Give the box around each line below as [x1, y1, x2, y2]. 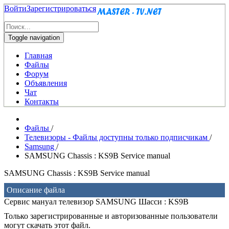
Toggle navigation [8, 34, 60, 41]
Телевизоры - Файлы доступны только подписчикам [25, 133, 210, 142]
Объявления [25, 79, 67, 87]
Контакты [25, 97, 59, 106]
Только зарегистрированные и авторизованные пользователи [4, 212, 218, 220]
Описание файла [7, 186, 65, 194]
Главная [25, 51, 52, 60]
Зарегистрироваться [27, 4, 96, 13]
